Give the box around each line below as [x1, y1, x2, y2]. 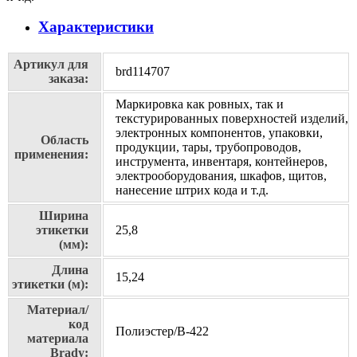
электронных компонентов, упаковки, [116, 126, 323, 140]
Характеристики [38, 18, 154, 36]
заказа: [49, 72, 88, 86]
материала [27, 331, 88, 346]
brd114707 [116, 65, 170, 79]
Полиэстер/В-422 [116, 324, 209, 339]
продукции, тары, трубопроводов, [116, 140, 301, 155]
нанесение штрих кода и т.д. [116, 183, 269, 198]
